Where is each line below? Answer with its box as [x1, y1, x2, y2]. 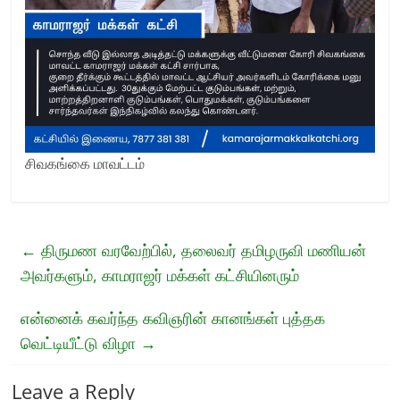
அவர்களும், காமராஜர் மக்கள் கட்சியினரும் [21, 264, 300, 287]
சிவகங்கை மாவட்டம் [25, 154, 146, 174]
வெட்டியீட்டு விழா [21, 332, 141, 354]
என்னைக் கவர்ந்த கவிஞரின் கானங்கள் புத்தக [21, 307, 326, 329]
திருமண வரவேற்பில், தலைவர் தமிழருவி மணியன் [37, 239, 367, 262]
